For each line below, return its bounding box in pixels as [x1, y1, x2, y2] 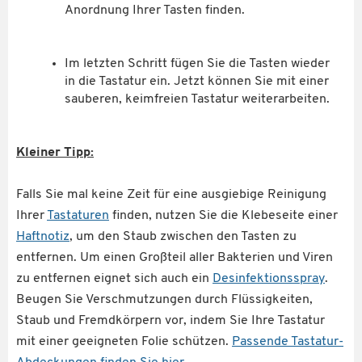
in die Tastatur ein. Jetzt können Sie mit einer [65, 74, 329, 88]
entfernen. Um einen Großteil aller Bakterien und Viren [16, 250, 333, 264]
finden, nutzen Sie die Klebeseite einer [109, 208, 338, 222]
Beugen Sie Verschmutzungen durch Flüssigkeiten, [16, 293, 313, 306]
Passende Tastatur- [232, 335, 343, 348]
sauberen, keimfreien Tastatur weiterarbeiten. [65, 92, 330, 106]
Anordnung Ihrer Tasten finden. [65, 3, 245, 17]
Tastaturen [47, 208, 109, 222]
